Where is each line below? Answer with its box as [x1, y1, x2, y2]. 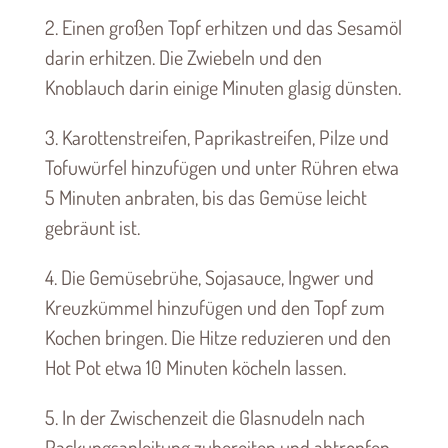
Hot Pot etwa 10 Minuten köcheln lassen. [44, 354, 346, 381]
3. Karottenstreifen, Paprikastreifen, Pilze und [44, 124, 389, 151]
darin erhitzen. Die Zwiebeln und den [44, 44, 322, 71]
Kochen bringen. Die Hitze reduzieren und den [44, 324, 391, 351]
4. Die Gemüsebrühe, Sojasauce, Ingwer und [44, 264, 374, 291]
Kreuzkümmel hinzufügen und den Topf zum [44, 294, 385, 321]
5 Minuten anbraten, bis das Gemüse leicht [44, 184, 367, 211]
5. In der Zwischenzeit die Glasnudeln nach [44, 404, 365, 431]
